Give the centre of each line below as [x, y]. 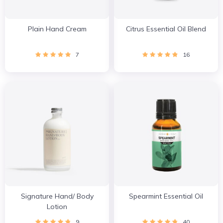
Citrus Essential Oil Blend [166, 29]
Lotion [57, 207]
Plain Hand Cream [57, 29]
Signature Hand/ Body [57, 196]
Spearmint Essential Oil [166, 196]
